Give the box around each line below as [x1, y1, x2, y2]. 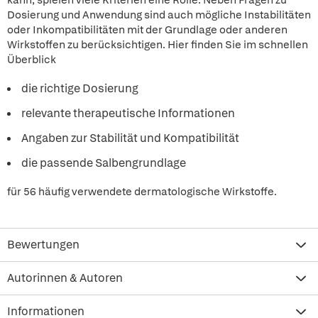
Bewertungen [7, 237, 79, 252]
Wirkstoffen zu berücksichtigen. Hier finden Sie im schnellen [7, 38, 308, 52]
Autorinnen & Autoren [7, 270, 123, 285]
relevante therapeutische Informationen [21, 106, 235, 121]
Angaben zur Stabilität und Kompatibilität [21, 131, 239, 146]
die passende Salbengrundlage [21, 155, 186, 170]
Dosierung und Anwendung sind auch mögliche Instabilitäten [7, 8, 311, 22]
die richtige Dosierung [21, 81, 138, 96]
